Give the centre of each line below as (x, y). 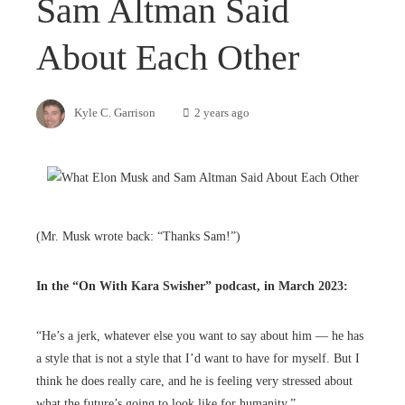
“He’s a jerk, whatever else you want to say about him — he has (200, 335)
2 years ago (222, 113)
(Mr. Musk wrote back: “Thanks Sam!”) (138, 236)
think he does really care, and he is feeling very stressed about (194, 381)
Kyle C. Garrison (115, 113)
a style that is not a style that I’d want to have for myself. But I (198, 358)
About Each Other (168, 58)
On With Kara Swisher (142, 286)
